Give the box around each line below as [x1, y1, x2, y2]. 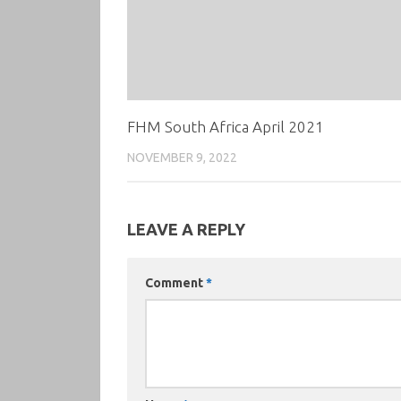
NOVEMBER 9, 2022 [127, 149, 237, 165]
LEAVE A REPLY [127, 219, 245, 238]
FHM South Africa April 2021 [127, 117, 324, 135]
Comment [145, 275, 206, 290]
